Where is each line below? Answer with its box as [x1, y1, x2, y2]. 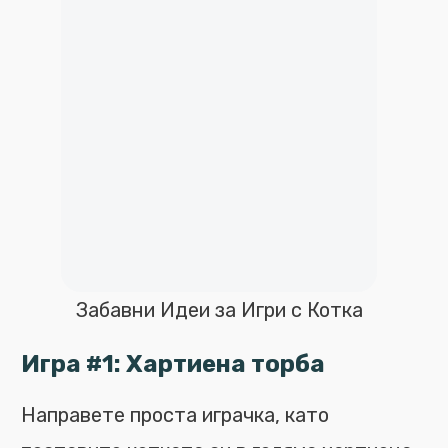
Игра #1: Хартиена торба [21, 350, 325, 378]
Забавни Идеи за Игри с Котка [75, 298, 363, 322]
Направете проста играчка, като [21, 403, 329, 427]
